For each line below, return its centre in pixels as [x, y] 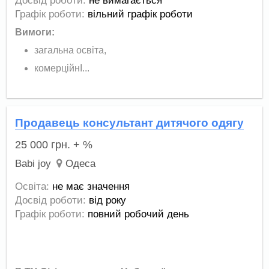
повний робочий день [139, 214]
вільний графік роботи [141, 14]
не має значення [91, 186]
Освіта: [32, 186]
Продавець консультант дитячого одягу [130, 122]
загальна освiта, [71, 50]
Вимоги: [35, 32]
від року [108, 200]
